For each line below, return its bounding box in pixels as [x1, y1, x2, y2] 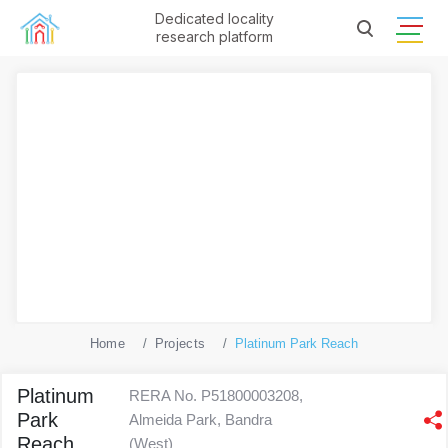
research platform [155, 28, 273, 45]
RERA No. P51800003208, [129, 386, 304, 404]
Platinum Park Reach [235, 336, 359, 351]
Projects [154, 336, 206, 351]
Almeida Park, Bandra [129, 410, 273, 428]
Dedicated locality [154, 10, 274, 27]
